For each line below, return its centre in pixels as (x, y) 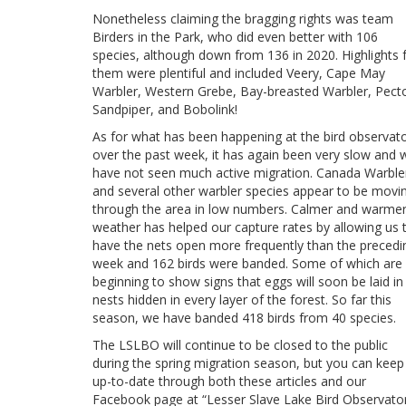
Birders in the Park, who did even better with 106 (235, 36)
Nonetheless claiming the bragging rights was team (243, 18)
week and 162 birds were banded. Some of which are (247, 263)
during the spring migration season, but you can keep (248, 362)
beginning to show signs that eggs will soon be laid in (248, 281)
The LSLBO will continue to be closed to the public (240, 344)
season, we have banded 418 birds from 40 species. (244, 317)
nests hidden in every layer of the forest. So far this (242, 299)
